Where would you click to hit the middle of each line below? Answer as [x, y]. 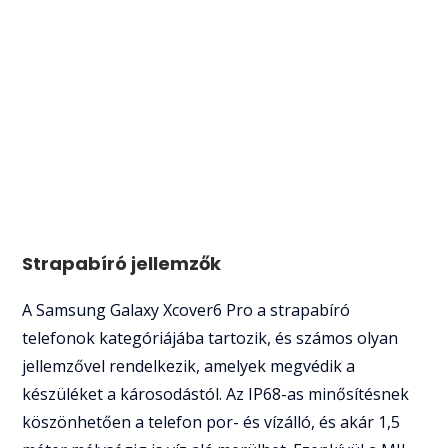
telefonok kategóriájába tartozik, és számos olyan [210, 337]
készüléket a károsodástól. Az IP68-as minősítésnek [216, 393]
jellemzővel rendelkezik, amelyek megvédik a [189, 365]
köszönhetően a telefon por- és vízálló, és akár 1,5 [211, 421]
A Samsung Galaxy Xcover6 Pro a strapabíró [186, 309]
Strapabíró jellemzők [122, 263]
